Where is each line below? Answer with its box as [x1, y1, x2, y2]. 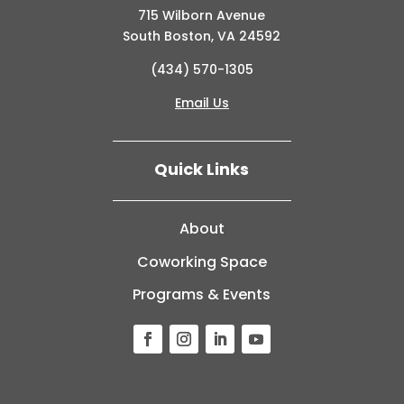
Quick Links [154, 158, 250, 181]
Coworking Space [136, 251, 267, 272]
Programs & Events [133, 284, 271, 306]
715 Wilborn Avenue [138, 6, 266, 25]
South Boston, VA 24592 [123, 27, 281, 46]
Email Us [174, 94, 229, 113]
